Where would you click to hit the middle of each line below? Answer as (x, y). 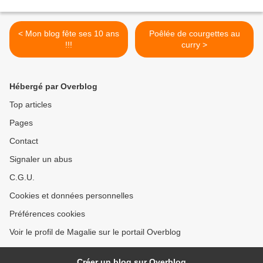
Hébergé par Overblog (53, 87)
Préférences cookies (47, 214)
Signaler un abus (41, 159)
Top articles (31, 105)
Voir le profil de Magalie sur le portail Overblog (95, 232)
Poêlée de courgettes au (194, 34)
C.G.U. (22, 178)
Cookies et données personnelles (71, 196)
